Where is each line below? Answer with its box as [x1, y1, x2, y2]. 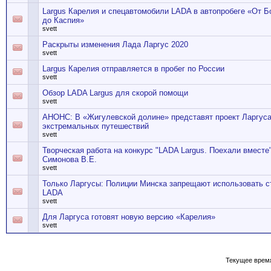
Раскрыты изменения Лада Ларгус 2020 [42, 40, 188, 49]
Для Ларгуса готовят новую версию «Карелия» [42, 212, 215, 221]
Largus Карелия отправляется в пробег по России [42, 64, 224, 73]
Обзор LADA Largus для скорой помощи [42, 88, 188, 97]
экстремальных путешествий [42, 122, 149, 131]
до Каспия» [42, 16, 84, 25]
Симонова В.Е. [42, 155, 97, 164]
